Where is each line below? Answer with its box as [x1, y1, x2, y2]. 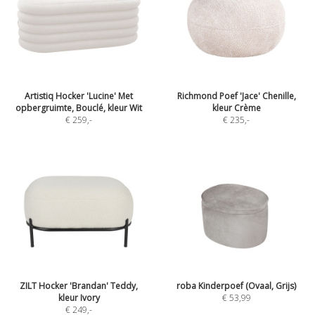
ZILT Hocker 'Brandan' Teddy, [20, 280, 138, 292]
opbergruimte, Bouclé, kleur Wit [15, 102, 142, 114]
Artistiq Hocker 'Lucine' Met [25, 90, 133, 102]
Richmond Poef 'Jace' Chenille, [176, 90, 296, 102]
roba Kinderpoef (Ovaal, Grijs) [176, 280, 296, 292]
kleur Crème [212, 102, 261, 114]
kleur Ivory [58, 292, 100, 304]
